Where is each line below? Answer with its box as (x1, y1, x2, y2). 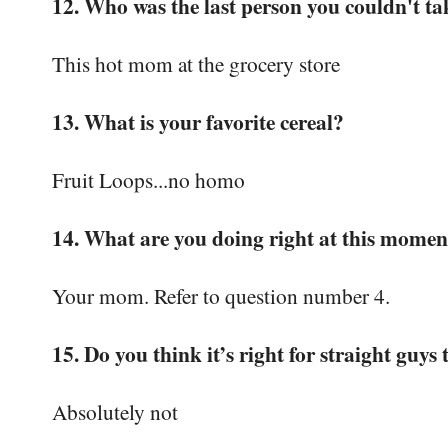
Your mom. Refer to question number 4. (52, 281, 390, 311)
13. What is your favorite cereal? (52, 106, 344, 138)
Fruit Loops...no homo (52, 165, 245, 195)
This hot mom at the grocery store (52, 49, 340, 79)
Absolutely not (52, 397, 178, 427)
